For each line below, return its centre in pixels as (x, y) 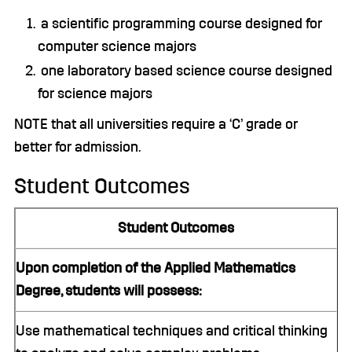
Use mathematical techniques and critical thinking (172, 331)
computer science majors (117, 46)
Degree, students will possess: (109, 291)
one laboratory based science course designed (185, 71)
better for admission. (77, 147)
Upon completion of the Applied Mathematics (156, 268)
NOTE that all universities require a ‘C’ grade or (156, 124)
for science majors (95, 93)
